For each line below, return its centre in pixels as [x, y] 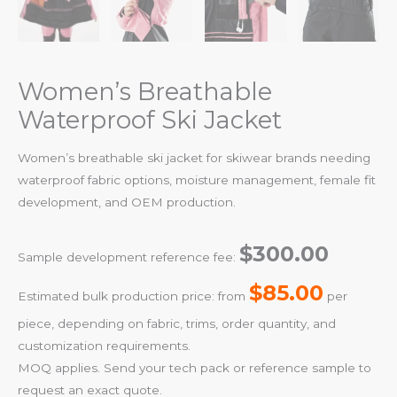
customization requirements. [104, 345]
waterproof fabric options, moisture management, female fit [197, 179]
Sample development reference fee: [128, 257]
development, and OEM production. [127, 202]
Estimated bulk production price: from [133, 296]
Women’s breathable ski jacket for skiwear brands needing [194, 157]
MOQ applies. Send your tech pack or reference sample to [195, 367]
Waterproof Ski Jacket [150, 121]
